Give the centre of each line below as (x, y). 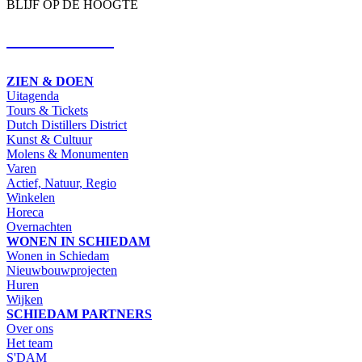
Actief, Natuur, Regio (61, 183)
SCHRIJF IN (60, 39)
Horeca (25, 213)
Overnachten (39, 227)
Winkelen (31, 198)
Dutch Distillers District (67, 125)
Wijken (25, 300)
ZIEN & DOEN (50, 82)
